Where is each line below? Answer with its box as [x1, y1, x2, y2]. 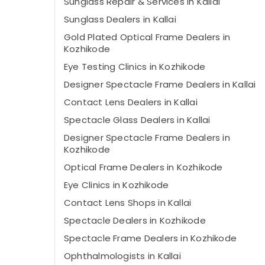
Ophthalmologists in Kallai [64, 250, 181, 262]
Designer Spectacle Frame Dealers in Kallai [64, 78, 256, 91]
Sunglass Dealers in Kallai [64, 13, 176, 25]
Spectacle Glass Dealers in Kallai [64, 114, 211, 126]
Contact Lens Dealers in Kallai [64, 96, 198, 108]
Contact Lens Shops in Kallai [64, 196, 192, 209]
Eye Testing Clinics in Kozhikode [64, 60, 206, 73]
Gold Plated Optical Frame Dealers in [64, 31, 231, 43]
